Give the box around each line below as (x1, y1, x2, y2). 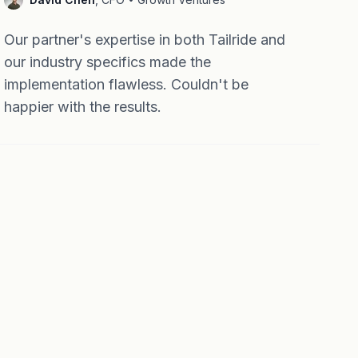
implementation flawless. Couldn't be (4, 76, 249, 93)
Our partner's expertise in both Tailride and (4, 31, 286, 48)
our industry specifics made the (4, 54, 212, 70)
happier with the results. (4, 98, 162, 115)
